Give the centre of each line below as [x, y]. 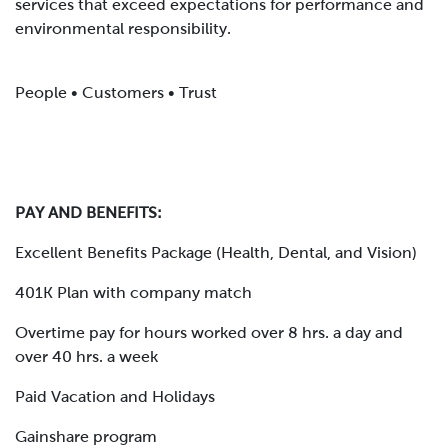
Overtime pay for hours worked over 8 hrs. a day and [209, 333]
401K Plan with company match [133, 293]
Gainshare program [86, 437]
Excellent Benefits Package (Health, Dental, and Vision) [216, 253]
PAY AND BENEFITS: [88, 213]
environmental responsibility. [123, 29]
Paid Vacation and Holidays [115, 397]
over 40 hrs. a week [86, 357]
